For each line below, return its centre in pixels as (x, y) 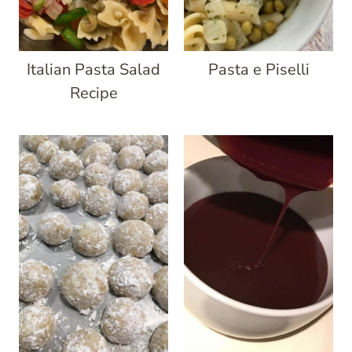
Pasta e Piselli (258, 70)
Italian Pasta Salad (93, 70)
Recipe (93, 93)
